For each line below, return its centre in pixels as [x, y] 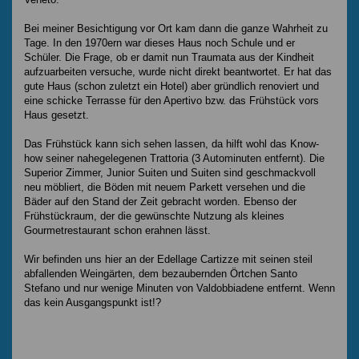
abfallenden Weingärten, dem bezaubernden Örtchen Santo [161, 273]
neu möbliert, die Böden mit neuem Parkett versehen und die [165, 187]
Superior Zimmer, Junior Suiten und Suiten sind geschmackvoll [170, 172]
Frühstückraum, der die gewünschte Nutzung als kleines [154, 216]
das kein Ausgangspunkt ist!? [93, 302]
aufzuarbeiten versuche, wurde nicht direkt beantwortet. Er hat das [178, 71]
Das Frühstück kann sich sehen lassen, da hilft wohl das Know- [171, 143]
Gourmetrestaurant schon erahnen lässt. [117, 230]
